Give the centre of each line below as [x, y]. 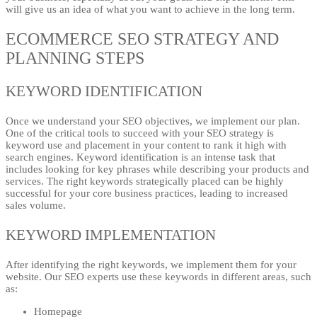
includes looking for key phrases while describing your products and [157, 169]
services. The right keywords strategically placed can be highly [145, 181]
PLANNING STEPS [75, 58]
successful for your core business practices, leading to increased [147, 194]
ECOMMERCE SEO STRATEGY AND [142, 39]
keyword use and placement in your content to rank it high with [146, 145]
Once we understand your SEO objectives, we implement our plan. [153, 121]
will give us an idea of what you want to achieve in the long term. [150, 10]
